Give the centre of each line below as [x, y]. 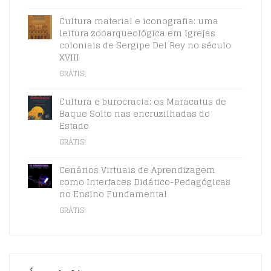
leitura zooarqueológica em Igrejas [137, 33]
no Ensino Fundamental [113, 194]
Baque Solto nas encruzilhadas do [135, 113]
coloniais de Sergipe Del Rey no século [145, 45]
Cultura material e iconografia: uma [139, 21]
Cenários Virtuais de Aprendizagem [137, 169]
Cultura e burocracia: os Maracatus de [143, 101]
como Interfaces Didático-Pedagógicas [145, 181]
